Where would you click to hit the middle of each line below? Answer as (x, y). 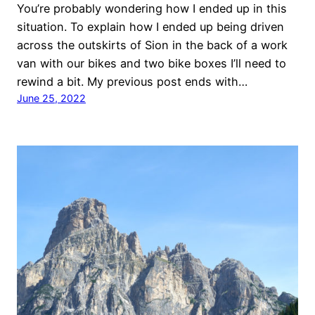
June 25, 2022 (51, 98)
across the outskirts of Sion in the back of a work (152, 45)
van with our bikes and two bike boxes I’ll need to (152, 63)
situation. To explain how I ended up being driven (150, 26)
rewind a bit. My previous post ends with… (132, 81)
